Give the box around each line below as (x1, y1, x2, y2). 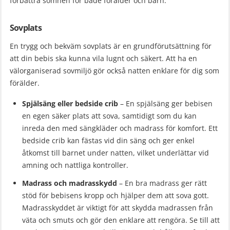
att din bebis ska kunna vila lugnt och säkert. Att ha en (10, 53, 197, 63)
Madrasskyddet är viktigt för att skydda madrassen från (22, 203, 213, 213)
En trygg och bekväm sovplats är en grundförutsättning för (10, 41, 212, 51)
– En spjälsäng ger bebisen (118, 98, 213, 108)
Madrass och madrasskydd (22, 178, 117, 188)
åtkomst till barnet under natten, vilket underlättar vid (22, 147, 209, 158)
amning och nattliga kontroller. (22, 160, 128, 170)
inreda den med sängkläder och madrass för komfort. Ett (22, 123, 218, 133)
